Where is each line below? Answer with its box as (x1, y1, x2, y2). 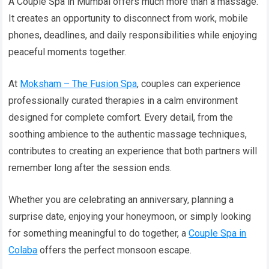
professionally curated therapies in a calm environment (8, 95, 238, 107)
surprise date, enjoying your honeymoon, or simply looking (8, 211, 252, 223)
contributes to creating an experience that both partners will (8, 145, 258, 157)
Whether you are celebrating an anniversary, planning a (8, 194, 234, 206)
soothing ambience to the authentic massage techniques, (8, 128, 247, 141)
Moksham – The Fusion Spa (20, 78, 138, 90)
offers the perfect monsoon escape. (37, 244, 192, 256)
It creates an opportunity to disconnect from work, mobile (8, 13, 249, 25)
